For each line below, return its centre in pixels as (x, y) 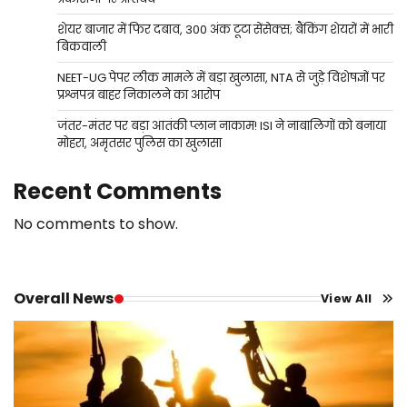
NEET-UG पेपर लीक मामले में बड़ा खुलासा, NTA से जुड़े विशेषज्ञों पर (221, 78)
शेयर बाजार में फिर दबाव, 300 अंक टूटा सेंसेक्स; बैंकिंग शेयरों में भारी (225, 30)
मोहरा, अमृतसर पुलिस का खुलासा (139, 144)
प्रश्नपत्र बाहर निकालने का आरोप (139, 95)
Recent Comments (118, 192)
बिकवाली (82, 47)
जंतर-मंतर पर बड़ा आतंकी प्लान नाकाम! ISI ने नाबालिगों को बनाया (222, 126)
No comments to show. (96, 224)
